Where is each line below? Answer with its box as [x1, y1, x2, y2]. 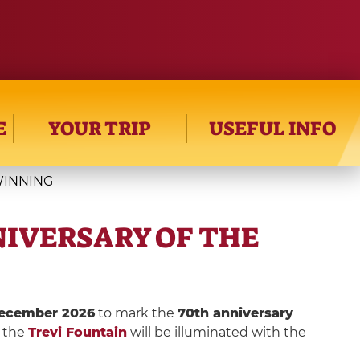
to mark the [94, 305, 178, 321]
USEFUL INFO [209, 115, 337, 141]
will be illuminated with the [126, 324, 306, 340]
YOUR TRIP [48, 115, 152, 141]
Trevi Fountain [27, 324, 127, 340]
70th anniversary [177, 305, 293, 321]
